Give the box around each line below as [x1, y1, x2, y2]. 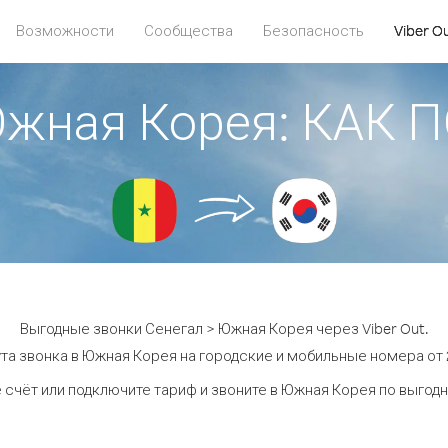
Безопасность [263, 21, 364, 40]
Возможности [16, 21, 114, 40]
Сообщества [144, 21, 233, 40]
